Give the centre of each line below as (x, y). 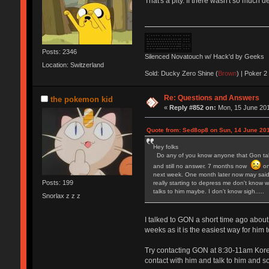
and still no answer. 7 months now (201, 166)
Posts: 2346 (59, 52)
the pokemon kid (82, 100)
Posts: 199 (57, 183)
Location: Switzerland (73, 65)
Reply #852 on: (193, 108)
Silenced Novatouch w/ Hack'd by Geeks (204, 57)
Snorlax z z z (61, 195)
